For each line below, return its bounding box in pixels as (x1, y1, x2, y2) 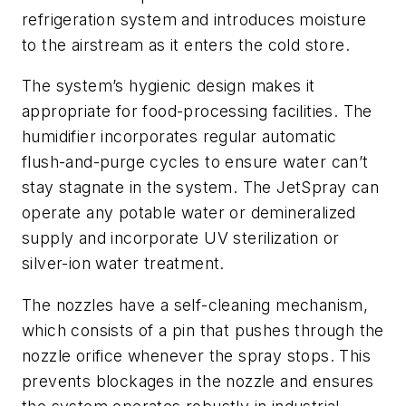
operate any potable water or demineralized (22, 203, 356, 223)
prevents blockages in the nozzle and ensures (22, 371, 374, 391)
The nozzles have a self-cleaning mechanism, (22, 295, 369, 314)
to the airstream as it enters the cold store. (22, 34, 350, 54)
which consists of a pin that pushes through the (22, 320, 384, 340)
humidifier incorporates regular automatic (22, 127, 337, 147)
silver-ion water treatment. (22, 254, 225, 274)
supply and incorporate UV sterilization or (22, 228, 340, 248)
